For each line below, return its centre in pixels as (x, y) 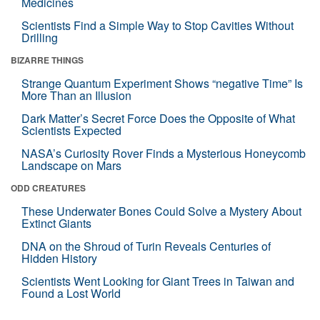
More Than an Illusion (76, 95)
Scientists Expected (71, 130)
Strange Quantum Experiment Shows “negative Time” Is (162, 83)
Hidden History (59, 258)
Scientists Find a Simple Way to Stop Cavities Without (157, 25)
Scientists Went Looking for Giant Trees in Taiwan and (158, 281)
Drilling (40, 37)
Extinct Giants (56, 223)
